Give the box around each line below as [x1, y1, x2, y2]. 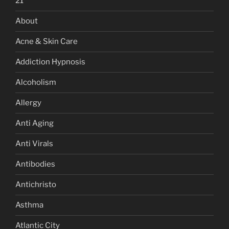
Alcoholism [15, 78, 56, 87]
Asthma [15, 200, 43, 210]
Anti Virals [15, 139, 53, 149]
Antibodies [15, 159, 55, 169]
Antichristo [15, 180, 56, 190]
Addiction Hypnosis [15, 57, 85, 67]
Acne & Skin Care [15, 37, 78, 47]
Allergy [15, 98, 41, 108]
